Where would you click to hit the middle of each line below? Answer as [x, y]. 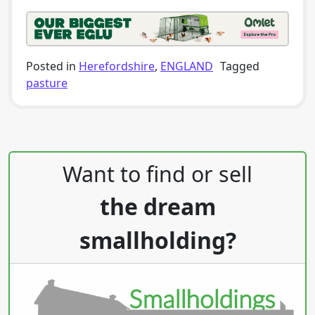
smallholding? [157, 240]
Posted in [52, 66]
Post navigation [93, 161]
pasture [47, 83]
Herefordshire [117, 66]
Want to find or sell [157, 174]
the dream [157, 206]
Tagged [240, 66]
